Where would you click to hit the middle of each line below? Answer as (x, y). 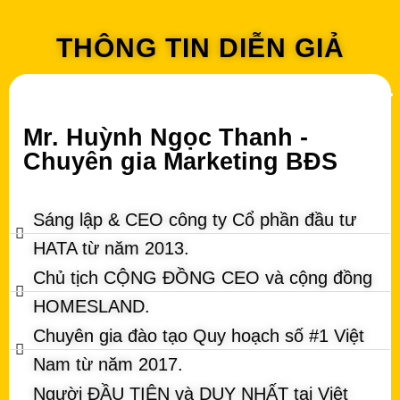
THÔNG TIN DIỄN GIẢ (200, 47)
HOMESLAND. (92, 306)
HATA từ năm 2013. (112, 248)
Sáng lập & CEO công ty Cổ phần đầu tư (195, 219)
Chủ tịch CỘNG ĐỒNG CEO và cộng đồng (203, 277)
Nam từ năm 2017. (108, 364)
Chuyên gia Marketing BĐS (180, 161)
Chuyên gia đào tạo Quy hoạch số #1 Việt (199, 335)
